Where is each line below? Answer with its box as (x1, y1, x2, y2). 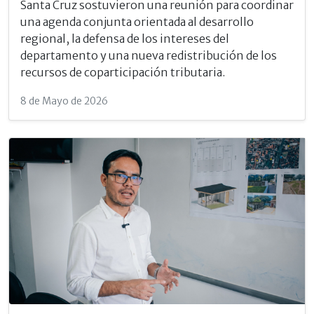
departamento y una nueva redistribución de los (20, 48, 277, 62)
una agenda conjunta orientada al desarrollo (20, 14, 254, 29)
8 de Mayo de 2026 (20, 94, 108, 107)
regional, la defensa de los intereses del (20, 31, 229, 46)
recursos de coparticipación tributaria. (20, 64, 225, 79)
